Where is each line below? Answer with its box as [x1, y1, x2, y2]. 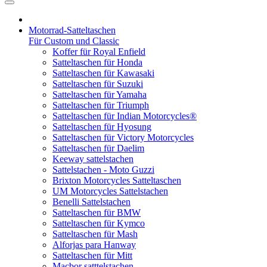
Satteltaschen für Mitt [52, 250, 132, 260]
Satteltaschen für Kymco [52, 218, 145, 228]
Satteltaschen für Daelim [52, 143, 144, 153]
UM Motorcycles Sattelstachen [52, 186, 168, 196]
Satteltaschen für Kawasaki [52, 68, 154, 78]
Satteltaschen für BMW [52, 207, 141, 218]
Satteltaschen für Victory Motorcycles [52, 132, 194, 142]
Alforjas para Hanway [52, 240, 136, 250]
